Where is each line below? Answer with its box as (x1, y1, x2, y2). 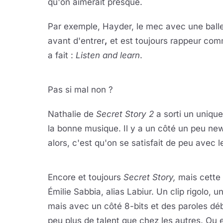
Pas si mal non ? (48, 85, 113, 95)
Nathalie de (48, 109, 96, 119)
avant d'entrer (48, 36, 105, 46)
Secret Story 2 (96, 109, 154, 119)
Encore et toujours (48, 172, 123, 182)
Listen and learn (76, 50, 140, 60)
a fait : (48, 50, 76, 60)
